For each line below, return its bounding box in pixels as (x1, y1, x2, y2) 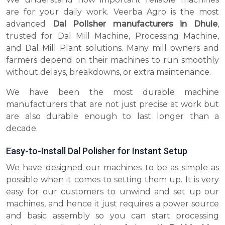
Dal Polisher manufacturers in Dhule (52, 19, 218, 29)
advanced (6, 19, 53, 29)
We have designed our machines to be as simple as (6, 163, 219, 173)
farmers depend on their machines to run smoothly (6, 55, 219, 65)
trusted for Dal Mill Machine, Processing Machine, (6, 31, 219, 41)
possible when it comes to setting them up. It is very (6, 175, 219, 185)
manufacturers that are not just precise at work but (6, 99, 219, 109)
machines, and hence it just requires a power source (6, 199, 219, 209)
